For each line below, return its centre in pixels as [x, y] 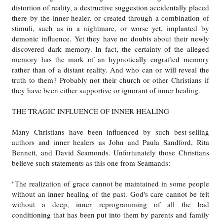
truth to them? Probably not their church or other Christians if [110, 80]
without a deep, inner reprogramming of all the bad [110, 204]
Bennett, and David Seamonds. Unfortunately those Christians [110, 153]
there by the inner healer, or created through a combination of [110, 18]
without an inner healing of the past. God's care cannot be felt [110, 194]
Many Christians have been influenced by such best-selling [110, 132]
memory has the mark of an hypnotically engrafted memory [110, 59]
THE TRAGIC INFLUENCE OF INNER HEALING [91, 111]
